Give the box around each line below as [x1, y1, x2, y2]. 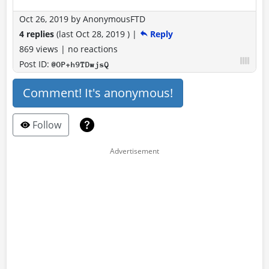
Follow [30, 118, 61, 131]
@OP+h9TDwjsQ [52, 59, 109, 69]
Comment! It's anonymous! [23, 84, 173, 101]
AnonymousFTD [83, 13, 145, 25]
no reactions [68, 43, 118, 55]
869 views [19, 43, 61, 55]
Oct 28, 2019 [76, 28, 127, 40]
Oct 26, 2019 [19, 13, 68, 25]
